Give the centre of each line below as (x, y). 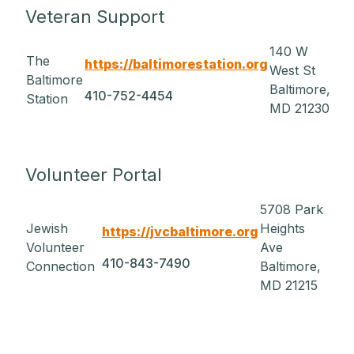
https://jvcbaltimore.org (180, 232)
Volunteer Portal (94, 175)
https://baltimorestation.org (176, 64)
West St (292, 70)
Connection (60, 266)
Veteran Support (95, 17)
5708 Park (292, 209)
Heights (282, 228)
